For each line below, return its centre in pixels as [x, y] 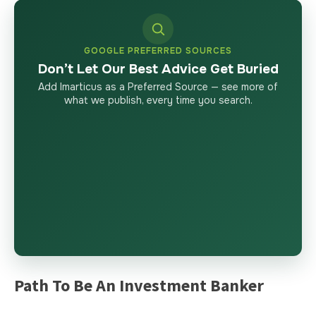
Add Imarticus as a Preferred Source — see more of [158, 86]
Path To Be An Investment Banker [139, 285]
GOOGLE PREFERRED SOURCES [158, 50]
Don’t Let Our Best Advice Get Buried [158, 69]
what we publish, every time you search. [158, 100]
